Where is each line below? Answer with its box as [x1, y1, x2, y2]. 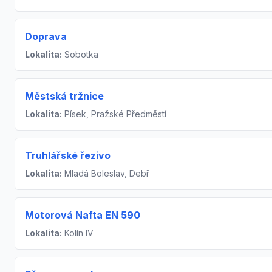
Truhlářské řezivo [25, 149, 110, 161]
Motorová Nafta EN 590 [25, 209, 140, 221]
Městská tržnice [25, 90, 104, 102]
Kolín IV [62, 228, 93, 238]
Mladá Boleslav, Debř [62, 168, 149, 178]
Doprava [25, 30, 67, 42]
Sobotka [62, 49, 98, 59]
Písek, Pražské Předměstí [62, 109, 166, 119]
